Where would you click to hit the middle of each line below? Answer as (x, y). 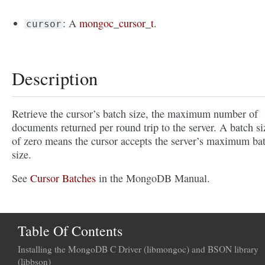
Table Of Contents (70, 231)
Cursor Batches (63, 178)
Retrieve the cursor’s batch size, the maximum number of (135, 114)
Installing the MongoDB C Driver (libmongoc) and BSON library (138, 249)
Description (55, 79)
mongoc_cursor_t (117, 23)
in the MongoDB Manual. (153, 178)
